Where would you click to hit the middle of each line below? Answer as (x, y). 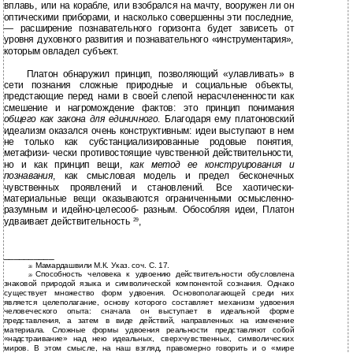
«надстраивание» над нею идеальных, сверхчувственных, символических (149, 339)
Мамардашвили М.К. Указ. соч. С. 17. (102, 265)
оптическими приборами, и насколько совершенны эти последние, (149, 17)
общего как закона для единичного (81, 119)
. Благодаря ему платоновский (226, 119)
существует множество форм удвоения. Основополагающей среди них (149, 293)
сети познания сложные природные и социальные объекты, (149, 85)
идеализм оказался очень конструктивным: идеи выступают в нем (149, 131)
